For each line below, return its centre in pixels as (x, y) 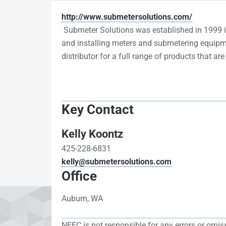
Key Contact (98, 109)
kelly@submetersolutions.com (117, 162)
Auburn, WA (82, 199)
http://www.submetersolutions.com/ (127, 17)
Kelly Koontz (92, 134)
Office (79, 176)
